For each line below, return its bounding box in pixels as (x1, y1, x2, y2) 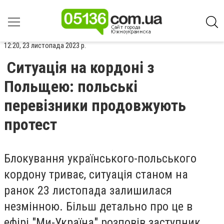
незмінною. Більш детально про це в (4, 199, 192, 213)
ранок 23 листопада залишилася (4, 183, 172, 197)
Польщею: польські (4, 77, 137, 96)
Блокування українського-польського (4, 151, 196, 165)
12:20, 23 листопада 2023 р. (4, 41, 86, 50)
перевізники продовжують (4, 96, 186, 115)
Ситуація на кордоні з (7, 58, 154, 77)
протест (4, 115, 57, 134)
